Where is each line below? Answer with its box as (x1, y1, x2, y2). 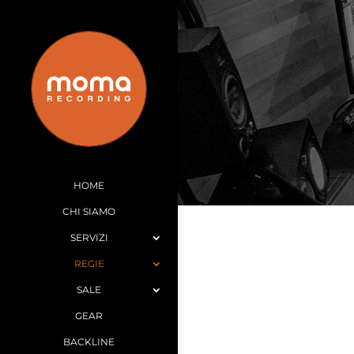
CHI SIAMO (62, 205, 115, 217)
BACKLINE (63, 336, 115, 348)
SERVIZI (70, 232, 108, 243)
